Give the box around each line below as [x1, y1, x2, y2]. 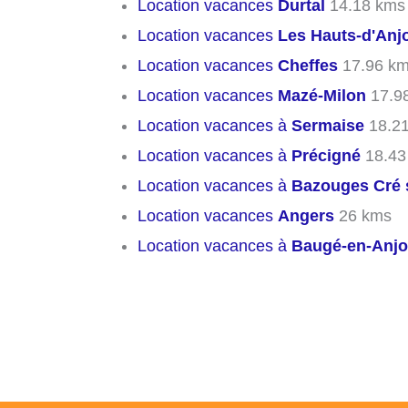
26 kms [334, 207, 392, 226]
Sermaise [291, 117, 364, 136]
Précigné [291, 147, 361, 166]
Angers [278, 207, 334, 226]
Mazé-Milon [278, 87, 366, 106]
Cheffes [278, 56, 338, 76]
